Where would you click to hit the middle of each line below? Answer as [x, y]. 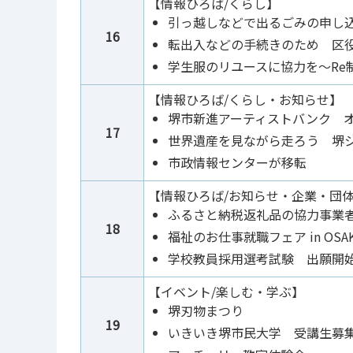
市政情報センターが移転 [237, 163]
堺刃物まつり [206, 311]
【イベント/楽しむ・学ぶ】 [226, 292]
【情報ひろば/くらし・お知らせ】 [245, 100]
